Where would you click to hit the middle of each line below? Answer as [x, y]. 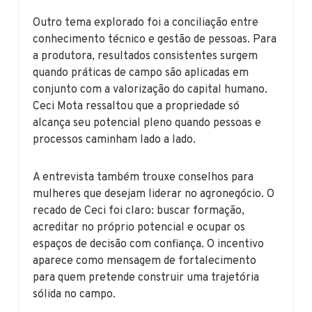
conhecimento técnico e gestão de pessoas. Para [155, 39]
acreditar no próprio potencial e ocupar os [139, 227]
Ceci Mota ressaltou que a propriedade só [136, 106]
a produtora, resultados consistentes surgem [146, 56]
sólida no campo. [75, 294]
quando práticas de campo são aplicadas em [141, 73]
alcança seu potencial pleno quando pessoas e [147, 123]
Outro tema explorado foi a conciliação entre [146, 23]
